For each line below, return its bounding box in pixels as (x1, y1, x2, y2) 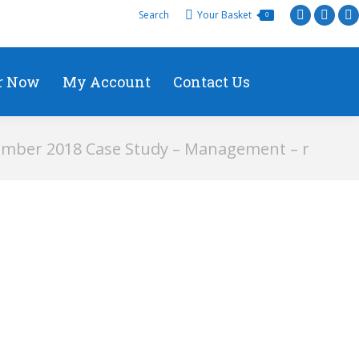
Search (139, 8, 169, 22)
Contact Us (173, 72, 250, 91)
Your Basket (197, 8, 252, 22)
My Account (63, 72, 151, 91)
